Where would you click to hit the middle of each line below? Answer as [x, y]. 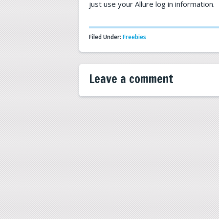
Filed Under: [106, 37]
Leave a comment [131, 79]
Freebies [134, 37]
